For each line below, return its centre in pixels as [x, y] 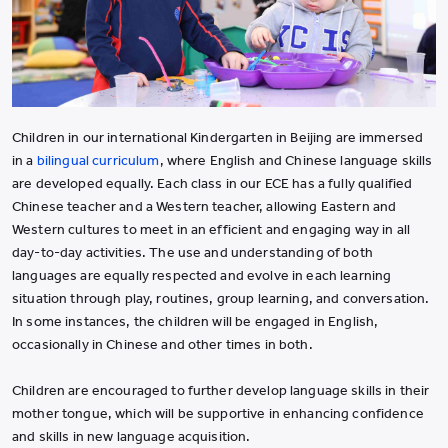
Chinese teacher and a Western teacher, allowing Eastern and [204, 206]
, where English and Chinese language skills [296, 160]
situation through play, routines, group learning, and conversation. [221, 298]
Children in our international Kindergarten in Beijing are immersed [218, 137]
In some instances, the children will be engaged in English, [195, 321]
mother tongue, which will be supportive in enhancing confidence [218, 413]
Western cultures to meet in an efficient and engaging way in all [211, 229]
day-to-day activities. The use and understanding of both [192, 252]
